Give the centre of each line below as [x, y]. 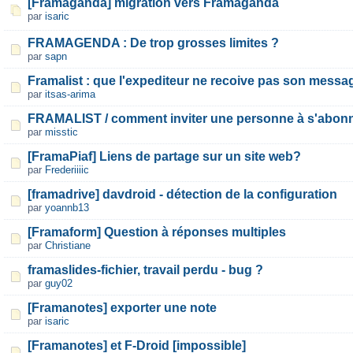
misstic [61, 132]
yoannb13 [67, 208]
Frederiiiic [67, 170]
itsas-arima [70, 94]
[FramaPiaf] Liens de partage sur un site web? [164, 156]
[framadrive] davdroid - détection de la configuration [182, 194]
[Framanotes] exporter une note [122, 308]
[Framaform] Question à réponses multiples [157, 232]
